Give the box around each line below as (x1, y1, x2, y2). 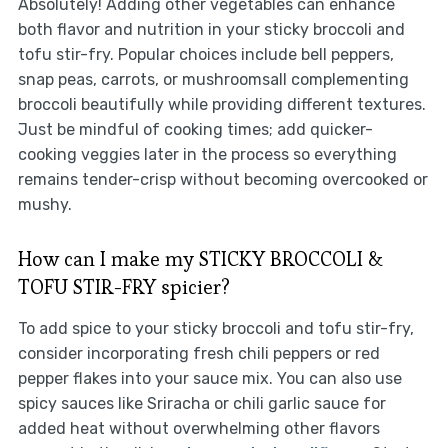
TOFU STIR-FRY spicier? (17, 274, 230, 301)
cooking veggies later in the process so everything (17, 145, 397, 165)
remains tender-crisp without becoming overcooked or (17, 170, 428, 190)
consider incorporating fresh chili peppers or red (17, 344, 380, 364)
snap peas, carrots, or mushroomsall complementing (17, 70, 409, 90)
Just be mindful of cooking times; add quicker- (17, 120, 373, 140)
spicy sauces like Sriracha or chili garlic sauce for (17, 394, 386, 414)
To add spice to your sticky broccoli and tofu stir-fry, (17, 319, 414, 339)
